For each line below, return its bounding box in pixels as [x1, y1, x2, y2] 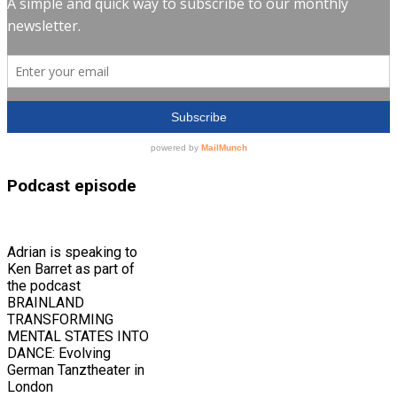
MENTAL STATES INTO [7, 328, 149, 346]
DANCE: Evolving [7, 345, 111, 362]
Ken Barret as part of [7, 261, 135, 278]
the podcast [7, 277, 81, 295]
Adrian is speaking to [7, 244, 137, 261]
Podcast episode [7, 176, 136, 197]
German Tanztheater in [7, 362, 144, 379]
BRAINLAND [7, 294, 84, 312]
